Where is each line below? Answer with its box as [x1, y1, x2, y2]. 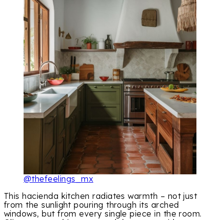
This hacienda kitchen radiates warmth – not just [4, 191, 197, 201]
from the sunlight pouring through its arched [4, 199, 179, 210]
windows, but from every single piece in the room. [4, 208, 202, 219]
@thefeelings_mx [24, 174, 93, 184]
